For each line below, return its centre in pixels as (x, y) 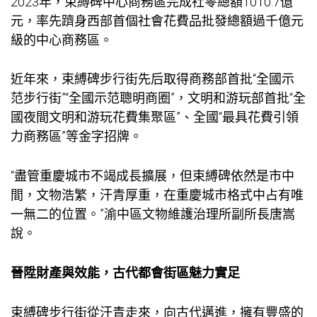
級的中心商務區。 (62, 40)
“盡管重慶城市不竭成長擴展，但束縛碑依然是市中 (152, 176)
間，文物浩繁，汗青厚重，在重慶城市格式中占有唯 (157, 195)
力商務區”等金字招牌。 (76, 137)
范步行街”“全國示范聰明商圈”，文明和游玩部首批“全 (158, 98)
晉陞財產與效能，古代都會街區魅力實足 (125, 272)
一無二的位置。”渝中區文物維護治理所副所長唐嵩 (153, 214)
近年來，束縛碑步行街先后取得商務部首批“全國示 (152, 79)
